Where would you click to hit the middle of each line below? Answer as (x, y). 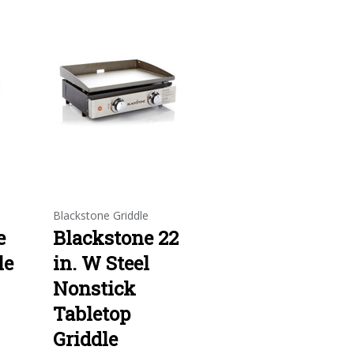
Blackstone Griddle (101, 215)
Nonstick (94, 288)
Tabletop (92, 313)
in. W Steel (101, 263)
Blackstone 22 (116, 237)
